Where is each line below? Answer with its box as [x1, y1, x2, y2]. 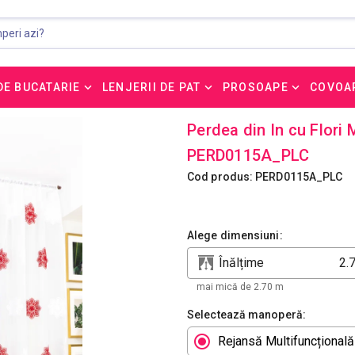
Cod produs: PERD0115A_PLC [187, 170, 343, 183]
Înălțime [219, 255, 264, 270]
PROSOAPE [222, 81, 288, 94]
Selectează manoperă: [187, 308, 307, 321]
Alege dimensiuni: [187, 229, 283, 242]
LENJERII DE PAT [101, 81, 201, 94]
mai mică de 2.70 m [197, 281, 284, 292]
